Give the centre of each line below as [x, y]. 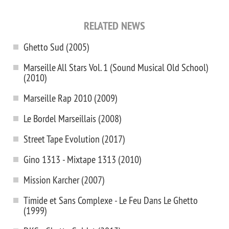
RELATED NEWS [114, 26]
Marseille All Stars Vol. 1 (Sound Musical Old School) [116, 67]
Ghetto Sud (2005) [56, 47]
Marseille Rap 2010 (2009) [71, 98]
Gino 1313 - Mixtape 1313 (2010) [83, 159]
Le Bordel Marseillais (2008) [73, 118]
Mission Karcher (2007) [64, 180]
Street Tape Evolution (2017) [74, 139]
